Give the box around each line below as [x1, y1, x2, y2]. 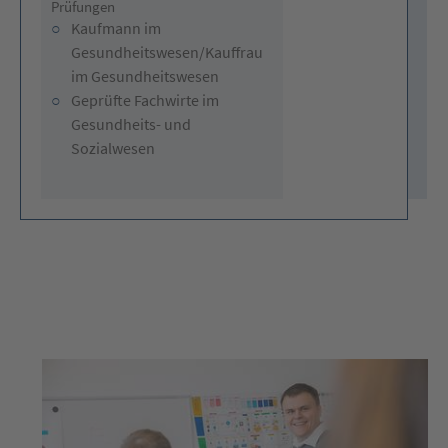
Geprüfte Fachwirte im [70, 89, 219, 110]
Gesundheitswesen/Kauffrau [70, 41, 263, 62]
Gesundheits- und [70, 113, 191, 134]
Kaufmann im [70, 17, 161, 38]
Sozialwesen [70, 137, 155, 158]
